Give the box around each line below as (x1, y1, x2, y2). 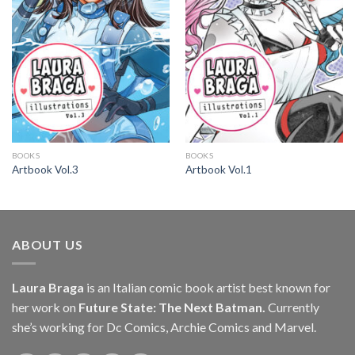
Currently (265, 300, 319, 315)
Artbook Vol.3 (11, 162, 78, 176)
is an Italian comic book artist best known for (84, 280, 330, 296)
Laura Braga (12, 280, 84, 296)
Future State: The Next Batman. (76, 300, 265, 315)
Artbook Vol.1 (185, 162, 252, 176)
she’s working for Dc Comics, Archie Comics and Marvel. (12, 319, 316, 335)
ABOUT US (12, 236, 83, 252)
